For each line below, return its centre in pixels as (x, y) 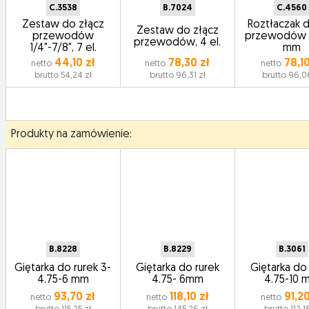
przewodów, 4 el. (178, 42)
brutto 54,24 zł (63, 76)
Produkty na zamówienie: (71, 134)
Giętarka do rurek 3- (63, 268)
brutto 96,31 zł (177, 76)
